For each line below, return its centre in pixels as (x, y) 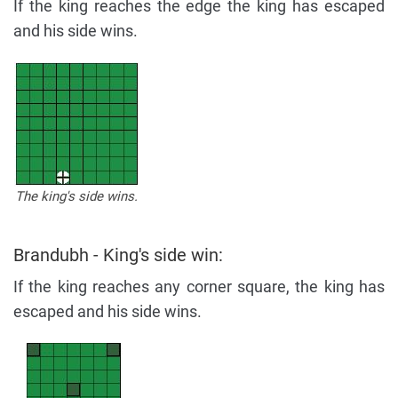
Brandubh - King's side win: (118, 255)
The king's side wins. (76, 196)
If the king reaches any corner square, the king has (199, 286)
